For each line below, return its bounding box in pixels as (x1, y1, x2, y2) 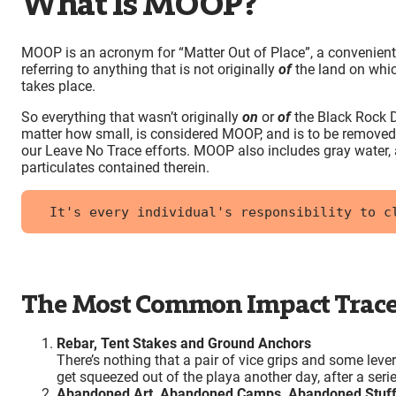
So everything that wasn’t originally (21, 109, 242, 126)
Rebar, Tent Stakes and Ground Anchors (57, 334, 311, 352)
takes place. (21, 78, 95, 95)
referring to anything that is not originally (21, 61, 278, 79)
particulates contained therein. (21, 159, 209, 177)
